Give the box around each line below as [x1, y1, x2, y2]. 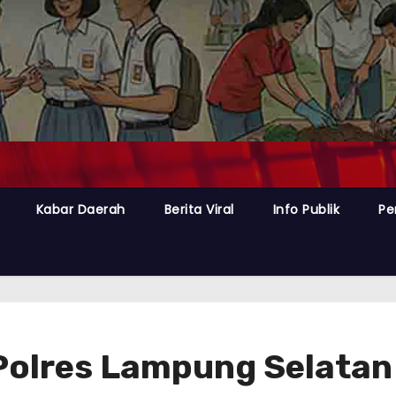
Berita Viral [164, 200, 234, 218]
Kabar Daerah [35, 200, 126, 218]
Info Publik [272, 200, 340, 218]
